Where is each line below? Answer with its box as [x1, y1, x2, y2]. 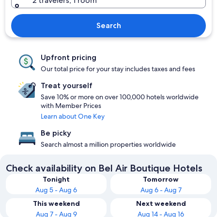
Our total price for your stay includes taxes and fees [41, 64, 195, 73]
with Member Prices [41, 101, 101, 110]
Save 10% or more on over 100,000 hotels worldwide [41, 93, 199, 101]
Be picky [41, 128, 71, 138]
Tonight [43, 175, 70, 184]
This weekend [32, 199, 80, 208]
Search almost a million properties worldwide [41, 140, 176, 149]
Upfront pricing [41, 53, 96, 62]
